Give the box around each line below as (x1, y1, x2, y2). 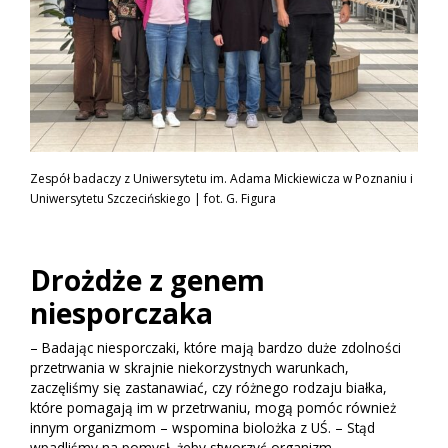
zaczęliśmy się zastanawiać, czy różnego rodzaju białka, (30, 377, 387, 397)
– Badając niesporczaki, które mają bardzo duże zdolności (30, 337, 401, 357)
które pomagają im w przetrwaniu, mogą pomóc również (30, 397, 396, 417)
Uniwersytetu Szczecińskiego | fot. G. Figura (30, 189, 276, 207)
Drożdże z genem (30, 260, 265, 299)
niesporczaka (30, 293, 213, 332)
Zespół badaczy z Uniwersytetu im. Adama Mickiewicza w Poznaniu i (30, 169, 413, 187)
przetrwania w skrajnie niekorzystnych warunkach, (30, 357, 349, 377)
